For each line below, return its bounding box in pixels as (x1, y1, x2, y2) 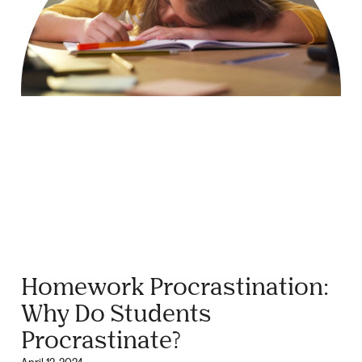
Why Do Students (21, 297, 212, 326)
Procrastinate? (21, 324, 181, 353)
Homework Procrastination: (21, 271, 329, 300)
